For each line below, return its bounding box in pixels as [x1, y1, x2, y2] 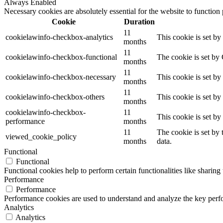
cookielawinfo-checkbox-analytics [5, 32, 113, 41]
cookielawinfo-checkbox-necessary [5, 72, 116, 81]
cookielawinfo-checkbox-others [5, 92, 105, 101]
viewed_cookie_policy [5, 132, 77, 141]
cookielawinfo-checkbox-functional [5, 52, 117, 61]
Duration [123, 17, 155, 26]
